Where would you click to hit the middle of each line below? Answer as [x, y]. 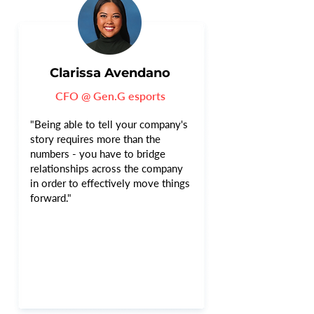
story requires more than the [95, 139]
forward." [51, 198]
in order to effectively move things [110, 183]
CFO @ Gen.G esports [110, 96]
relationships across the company [107, 168]
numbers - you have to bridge [98, 153]
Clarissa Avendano [110, 73]
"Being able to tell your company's [109, 124]
